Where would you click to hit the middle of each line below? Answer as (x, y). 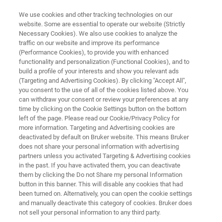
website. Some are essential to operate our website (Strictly (102, 24)
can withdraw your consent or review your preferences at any (104, 99)
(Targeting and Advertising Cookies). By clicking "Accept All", (103, 81)
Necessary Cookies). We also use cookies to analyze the (98, 33)
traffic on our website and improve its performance (89, 43)
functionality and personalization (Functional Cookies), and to (104, 62)
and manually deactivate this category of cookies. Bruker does (106, 203)
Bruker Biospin (107, 137)
